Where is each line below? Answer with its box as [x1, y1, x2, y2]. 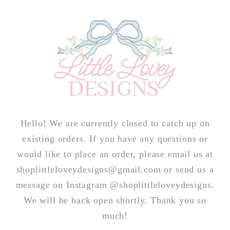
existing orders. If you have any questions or [22, 133, 208, 144]
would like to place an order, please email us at [16, 149, 214, 160]
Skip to [18, 3, 49, 13]
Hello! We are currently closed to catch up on [20, 118, 210, 129]
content [18, 14, 50, 24]
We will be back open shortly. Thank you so [23, 195, 207, 206]
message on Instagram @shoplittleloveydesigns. [15, 180, 215, 190]
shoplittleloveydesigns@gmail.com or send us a [16, 164, 214, 175]
